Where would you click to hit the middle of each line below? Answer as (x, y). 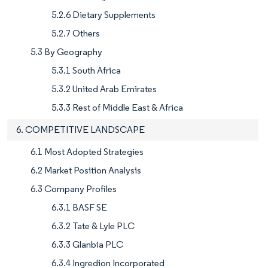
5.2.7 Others (76, 33)
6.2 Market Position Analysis (86, 170)
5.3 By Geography (66, 52)
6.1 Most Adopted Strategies (87, 152)
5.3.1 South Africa (86, 71)
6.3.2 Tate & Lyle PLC (93, 226)
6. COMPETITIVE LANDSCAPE (80, 130)
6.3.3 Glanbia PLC (87, 245)
